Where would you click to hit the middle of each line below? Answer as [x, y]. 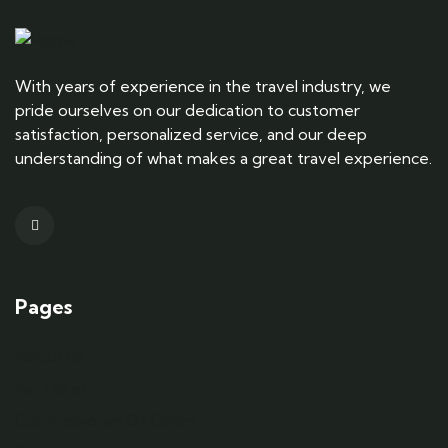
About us [49, 356]
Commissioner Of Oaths [105, 420]
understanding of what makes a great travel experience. [223, 157]
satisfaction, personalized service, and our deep [191, 133]
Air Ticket [51, 388]
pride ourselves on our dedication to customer [187, 109]
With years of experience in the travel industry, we [203, 85]
